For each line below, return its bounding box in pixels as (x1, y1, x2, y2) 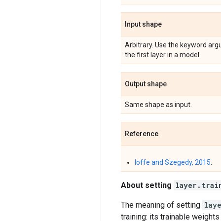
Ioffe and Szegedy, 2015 (135, 158, 211, 166)
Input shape (125, 20, 162, 28)
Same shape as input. (125, 100, 192, 109)
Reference (125, 129, 158, 138)
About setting (121, 180, 174, 190)
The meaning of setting (121, 200, 202, 210)
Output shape (125, 79, 167, 88)
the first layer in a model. (125, 50, 201, 59)
